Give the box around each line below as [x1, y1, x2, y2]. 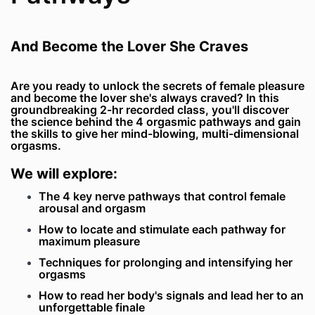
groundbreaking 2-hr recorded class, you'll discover [11, 103, 289, 117]
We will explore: [11, 165, 117, 183]
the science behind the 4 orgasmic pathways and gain [11, 115, 301, 129]
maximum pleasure [39, 234, 140, 249]
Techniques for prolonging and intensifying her [39, 255, 292, 270]
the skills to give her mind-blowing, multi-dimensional [11, 127, 299, 141]
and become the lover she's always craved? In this [11, 91, 279, 105]
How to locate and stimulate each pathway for [39, 222, 285, 237]
